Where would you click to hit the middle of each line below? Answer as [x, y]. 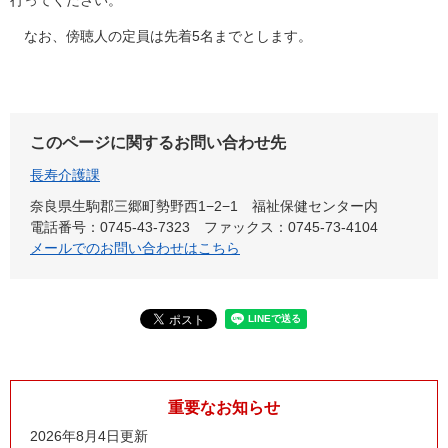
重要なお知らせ [224, 408]
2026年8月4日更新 [89, 436]
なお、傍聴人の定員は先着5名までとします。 [161, 36]
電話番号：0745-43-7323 [110, 227]
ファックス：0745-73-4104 [290, 227]
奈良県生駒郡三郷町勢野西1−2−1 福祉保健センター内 [204, 206]
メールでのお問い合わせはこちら [135, 248]
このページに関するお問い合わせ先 [158, 143]
